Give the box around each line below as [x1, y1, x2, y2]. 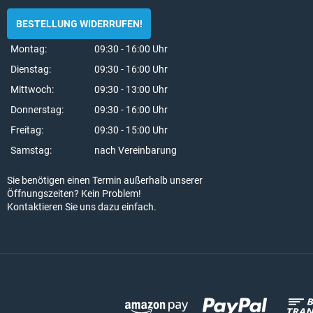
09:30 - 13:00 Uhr [94, 84, 168, 96]
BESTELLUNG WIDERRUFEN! [15, 17, 143, 29]
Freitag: [10, 124, 43, 136]
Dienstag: [10, 64, 51, 75]
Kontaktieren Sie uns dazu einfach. [7, 201, 156, 213]
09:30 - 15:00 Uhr [94, 124, 168, 136]
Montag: [10, 43, 47, 55]
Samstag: [10, 145, 52, 156]
